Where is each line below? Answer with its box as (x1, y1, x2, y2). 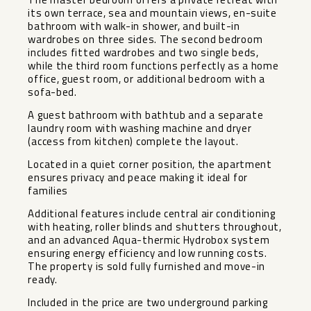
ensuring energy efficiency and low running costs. (28, 244, 267, 261)
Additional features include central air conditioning (28, 205, 276, 221)
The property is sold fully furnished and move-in (28, 258, 266, 274)
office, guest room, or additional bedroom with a (28, 70, 266, 87)
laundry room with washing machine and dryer (28, 119, 252, 136)
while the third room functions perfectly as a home (28, 57, 279, 74)
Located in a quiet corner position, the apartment (28, 155, 272, 172)
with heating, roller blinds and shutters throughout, (28, 218, 282, 235)
